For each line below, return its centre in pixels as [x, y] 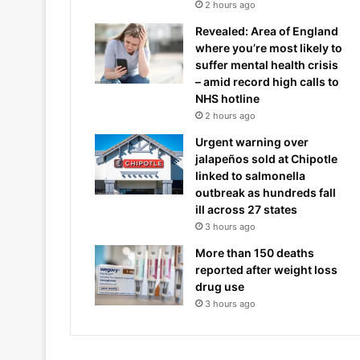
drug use [220, 286]
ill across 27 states [246, 209]
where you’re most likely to [269, 48]
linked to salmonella [250, 176]
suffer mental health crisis [267, 65]
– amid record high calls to [267, 82]
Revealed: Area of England [267, 31]
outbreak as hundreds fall [266, 192]
